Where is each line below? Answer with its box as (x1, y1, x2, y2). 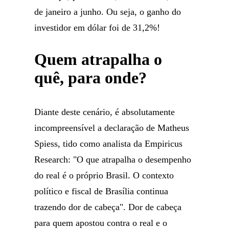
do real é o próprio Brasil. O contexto (34, 170, 174, 180)
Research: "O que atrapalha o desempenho (34, 154, 192, 165)
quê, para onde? (34, 68, 147, 87)
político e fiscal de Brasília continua (34, 186, 169, 196)
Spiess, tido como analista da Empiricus (34, 139, 183, 149)
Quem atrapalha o (34, 50, 163, 68)
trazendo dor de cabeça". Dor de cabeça (34, 202, 182, 212)
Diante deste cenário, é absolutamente (34, 107, 175, 117)
